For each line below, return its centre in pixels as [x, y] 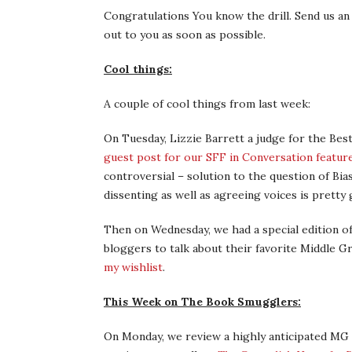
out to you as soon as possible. [185, 35]
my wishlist [133, 267]
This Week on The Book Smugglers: [202, 302]
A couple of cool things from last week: [207, 104]
